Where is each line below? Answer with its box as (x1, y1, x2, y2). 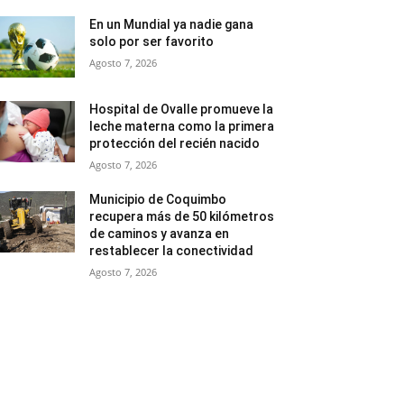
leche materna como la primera (89, 119, 275, 134)
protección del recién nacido (89, 136, 261, 151)
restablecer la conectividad (89, 243, 254, 259)
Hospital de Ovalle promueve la (89, 102, 274, 117)
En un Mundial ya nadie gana (89, 17, 254, 32)
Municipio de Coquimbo (89, 192, 227, 207)
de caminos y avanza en (89, 226, 230, 242)
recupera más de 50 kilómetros (89, 209, 275, 225)
